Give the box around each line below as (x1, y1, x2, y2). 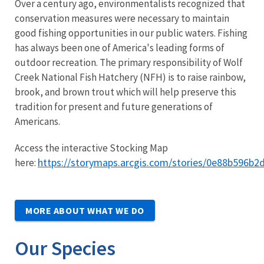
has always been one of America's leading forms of (15, 41, 225, 54)
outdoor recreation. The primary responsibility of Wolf (15, 55, 243, 69)
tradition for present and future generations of (15, 100, 213, 113)
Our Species (15, 235, 115, 260)
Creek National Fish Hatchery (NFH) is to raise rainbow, (15, 70, 246, 84)
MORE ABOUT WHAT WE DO (25, 204, 144, 216)
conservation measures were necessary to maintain (15, 11, 229, 25)
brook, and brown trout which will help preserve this (15, 85, 236, 98)
